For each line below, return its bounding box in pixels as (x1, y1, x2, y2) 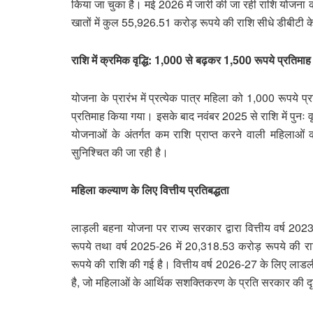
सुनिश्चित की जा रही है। (71, 143, 168, 160)
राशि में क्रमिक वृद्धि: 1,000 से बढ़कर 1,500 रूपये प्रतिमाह (71, 51, 311, 68)
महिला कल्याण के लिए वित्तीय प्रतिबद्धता (71, 181, 229, 198)
